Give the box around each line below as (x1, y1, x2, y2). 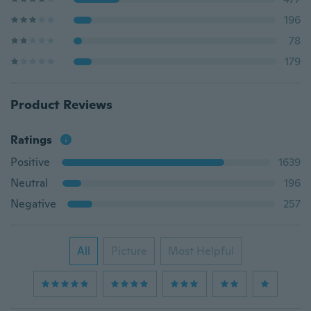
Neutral (10, 176, 48, 190)
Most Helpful (168, 244, 234, 258)
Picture (111, 244, 147, 258)
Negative (10, 196, 56, 211)
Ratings (10, 133, 52, 147)
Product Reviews (10, 96, 112, 112)
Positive (10, 155, 50, 169)
